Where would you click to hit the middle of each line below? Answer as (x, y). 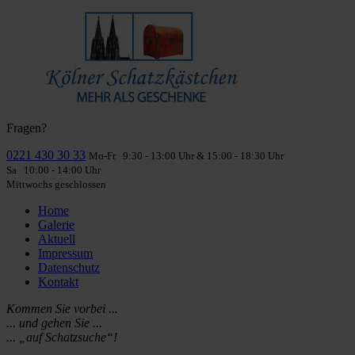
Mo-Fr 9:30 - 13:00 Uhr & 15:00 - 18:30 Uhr (186, 156)
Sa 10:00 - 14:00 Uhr (53, 170)
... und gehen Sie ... (54, 323)
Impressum (65, 253)
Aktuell (57, 239)
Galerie (56, 225)
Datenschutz (69, 267)
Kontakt (58, 282)
